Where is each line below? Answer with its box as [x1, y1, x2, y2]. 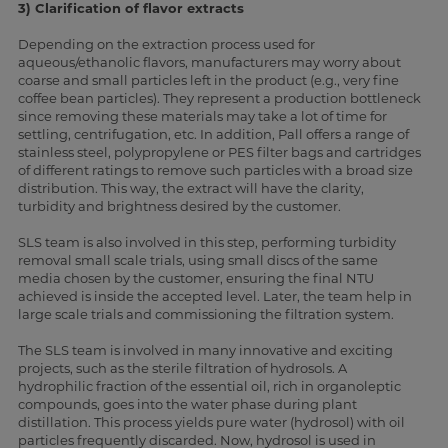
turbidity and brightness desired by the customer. [17, 198, 341, 215]
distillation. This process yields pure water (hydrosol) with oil [17, 414, 405, 431]
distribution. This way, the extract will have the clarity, [17, 180, 364, 197]
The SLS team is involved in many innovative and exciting [17, 342, 393, 359]
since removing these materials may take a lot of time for [17, 108, 387, 125]
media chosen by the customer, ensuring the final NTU [17, 270, 374, 287]
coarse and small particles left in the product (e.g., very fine [17, 72, 399, 89]
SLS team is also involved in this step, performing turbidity [17, 234, 396, 251]
